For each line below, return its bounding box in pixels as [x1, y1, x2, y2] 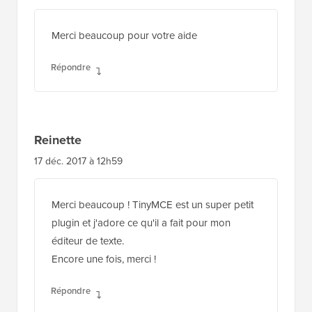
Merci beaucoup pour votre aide [52, 27, 197, 43]
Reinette [34, 130, 81, 149]
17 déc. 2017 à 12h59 [34, 153, 123, 169]
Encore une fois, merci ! [52, 251, 156, 267]
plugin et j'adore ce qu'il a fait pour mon [52, 214, 231, 231]
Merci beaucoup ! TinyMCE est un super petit [52, 196, 253, 212]
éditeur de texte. [52, 233, 124, 249]
